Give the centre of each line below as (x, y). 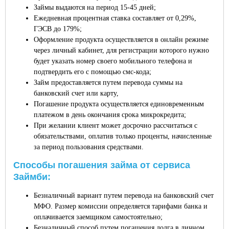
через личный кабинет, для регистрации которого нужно (121, 50)
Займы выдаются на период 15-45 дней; (95, 7)
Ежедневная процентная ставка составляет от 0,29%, (115, 18)
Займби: (32, 177)
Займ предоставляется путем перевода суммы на (108, 83)
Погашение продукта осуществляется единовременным (119, 104)
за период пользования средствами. (89, 147)
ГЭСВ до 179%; (58, 29)
